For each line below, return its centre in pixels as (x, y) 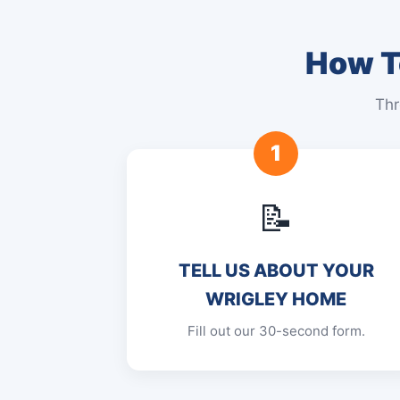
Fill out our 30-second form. (276, 331)
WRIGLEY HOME (276, 299)
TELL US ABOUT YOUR (276, 271)
